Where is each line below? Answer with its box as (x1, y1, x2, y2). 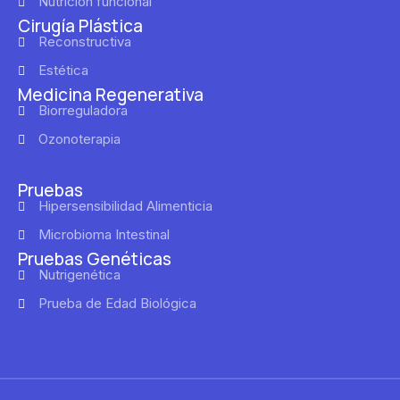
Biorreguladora (37, 101, 128, 119)
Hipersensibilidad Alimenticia (37, 196, 212, 214)
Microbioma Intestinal (37, 225, 170, 243)
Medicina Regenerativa (18, 82, 204, 106)
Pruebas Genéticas (18, 246, 171, 271)
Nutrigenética (37, 265, 121, 283)
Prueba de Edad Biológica (37, 294, 196, 312)
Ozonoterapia (37, 129, 121, 147)
